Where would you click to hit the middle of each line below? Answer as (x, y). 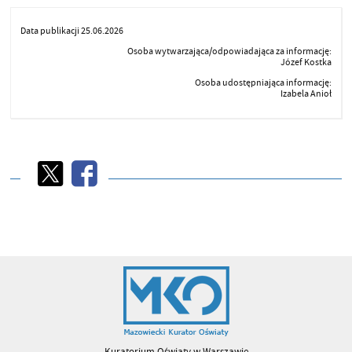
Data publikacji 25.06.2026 (71, 31)
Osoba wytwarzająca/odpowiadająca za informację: (230, 52)
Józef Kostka (306, 63)
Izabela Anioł (306, 93)
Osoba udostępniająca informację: (264, 82)
